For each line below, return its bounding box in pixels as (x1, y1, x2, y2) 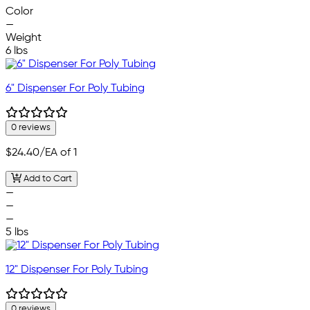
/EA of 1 (39, 147, 77, 159)
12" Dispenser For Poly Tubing (6, 264, 148, 275)
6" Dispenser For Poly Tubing (6, 83, 145, 95)
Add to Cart (21, 174, 72, 183)
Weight (6, 33, 42, 44)
